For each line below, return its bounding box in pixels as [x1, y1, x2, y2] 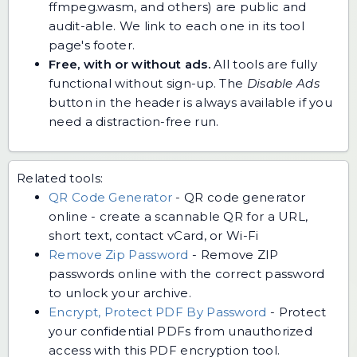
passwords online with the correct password [49, 265, 325, 281]
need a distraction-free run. [49, 113, 219, 129]
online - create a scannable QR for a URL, [49, 208, 308, 224]
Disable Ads [246, 75, 320, 91]
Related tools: [17, 170, 104, 186]
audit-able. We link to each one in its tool [49, 18, 304, 33]
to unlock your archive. [49, 284, 191, 300]
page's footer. [49, 37, 135, 53]
